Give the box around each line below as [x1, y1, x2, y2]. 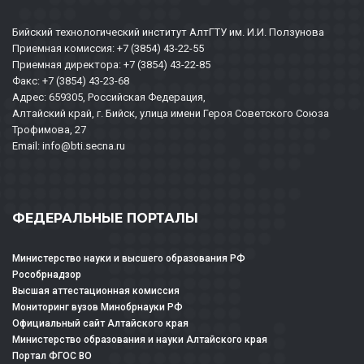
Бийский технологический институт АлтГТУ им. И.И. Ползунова [12, 26, 324, 39]
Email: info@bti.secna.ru [12, 140, 125, 153]
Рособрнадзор [12, 269, 81, 281]
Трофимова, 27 [12, 123, 86, 136]
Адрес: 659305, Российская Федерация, [12, 91, 206, 104]
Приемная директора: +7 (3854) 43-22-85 [12, 58, 210, 71]
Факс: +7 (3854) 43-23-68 [12, 75, 129, 88]
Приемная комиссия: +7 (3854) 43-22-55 [12, 42, 204, 55]
